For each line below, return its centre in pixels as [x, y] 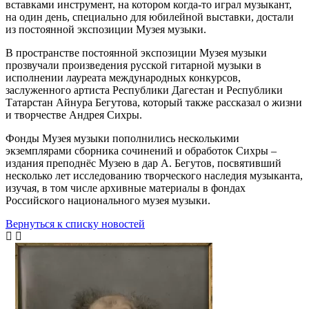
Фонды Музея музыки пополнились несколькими [122, 138]
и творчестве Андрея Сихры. [77, 114]
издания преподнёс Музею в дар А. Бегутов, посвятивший [143, 163]
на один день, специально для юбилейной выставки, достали [150, 17]
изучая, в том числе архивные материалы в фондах [126, 188]
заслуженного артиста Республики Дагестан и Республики [144, 90]
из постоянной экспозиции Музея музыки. [106, 29]
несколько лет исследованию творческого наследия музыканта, [154, 175]
